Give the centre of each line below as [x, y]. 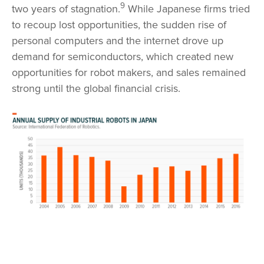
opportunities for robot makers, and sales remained [129, 72]
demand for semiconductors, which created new [123, 56]
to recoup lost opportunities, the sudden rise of [119, 24]
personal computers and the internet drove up [118, 40]
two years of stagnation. [66, 9]
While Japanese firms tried [187, 9]
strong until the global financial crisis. [96, 88]
